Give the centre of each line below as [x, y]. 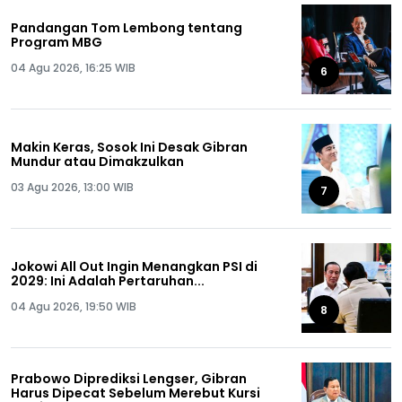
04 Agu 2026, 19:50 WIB [74, 306]
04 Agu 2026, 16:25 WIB [73, 68]
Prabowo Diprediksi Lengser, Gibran [129, 379]
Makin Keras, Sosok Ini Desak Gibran [129, 147]
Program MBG [57, 42]
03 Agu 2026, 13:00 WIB [72, 187]
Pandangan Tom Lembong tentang [127, 28]
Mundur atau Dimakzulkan [97, 162]
